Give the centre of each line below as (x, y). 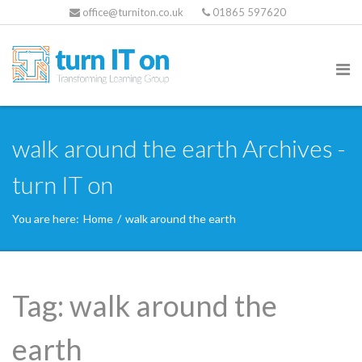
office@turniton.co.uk (133, 12)
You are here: (46, 219)
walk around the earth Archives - (179, 148)
